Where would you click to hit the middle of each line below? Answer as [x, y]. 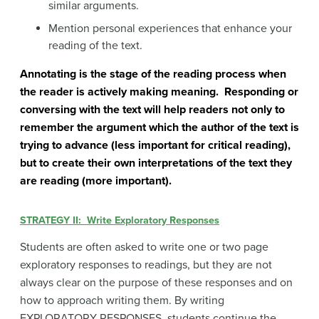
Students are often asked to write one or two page [144, 247]
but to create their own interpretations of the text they [156, 163]
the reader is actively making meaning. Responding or [159, 92]
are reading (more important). [96, 181]
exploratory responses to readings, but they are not [146, 265]
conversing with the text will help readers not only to [152, 110]
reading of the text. [95, 46]
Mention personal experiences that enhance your [170, 29]
